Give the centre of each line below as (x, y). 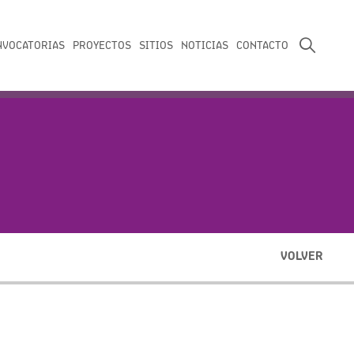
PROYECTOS (102, 45)
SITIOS (156, 45)
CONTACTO (262, 45)
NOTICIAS (205, 45)
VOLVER (301, 256)
